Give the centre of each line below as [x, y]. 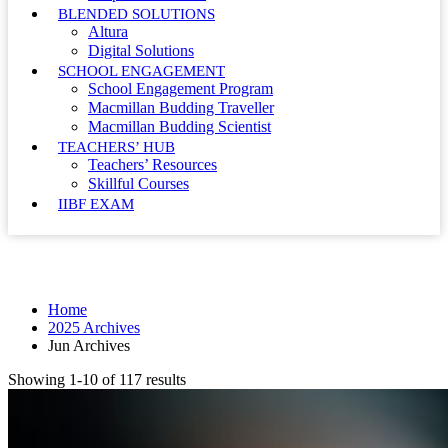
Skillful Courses [138, 183]
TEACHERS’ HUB [116, 146]
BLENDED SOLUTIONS [136, 13]
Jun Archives [89, 346]
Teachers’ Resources [152, 164]
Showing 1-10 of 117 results [97, 380]
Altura [108, 31]
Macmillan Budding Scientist [179, 126]
